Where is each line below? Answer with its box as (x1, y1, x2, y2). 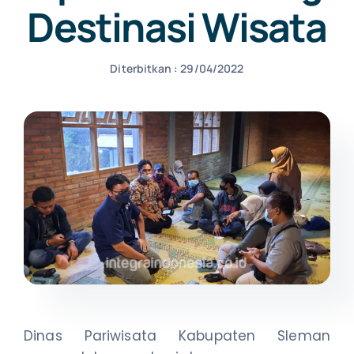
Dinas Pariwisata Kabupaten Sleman (23, 326, 331, 345)
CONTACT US (131, 102, 223, 122)
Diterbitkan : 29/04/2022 (110, 60, 244, 76)
